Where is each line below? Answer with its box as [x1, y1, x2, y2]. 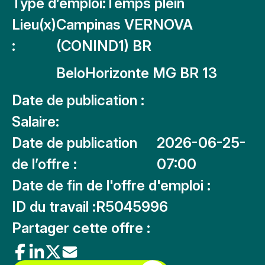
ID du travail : [12, 198, 96, 215]
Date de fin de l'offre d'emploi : [12, 177, 211, 194]
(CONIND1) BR [56, 37, 151, 54]
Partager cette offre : [12, 219, 150, 237]
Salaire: [12, 113, 59, 130]
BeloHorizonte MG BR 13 [56, 64, 217, 82]
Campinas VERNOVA [56, 16, 193, 33]
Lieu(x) [12, 16, 56, 33]
